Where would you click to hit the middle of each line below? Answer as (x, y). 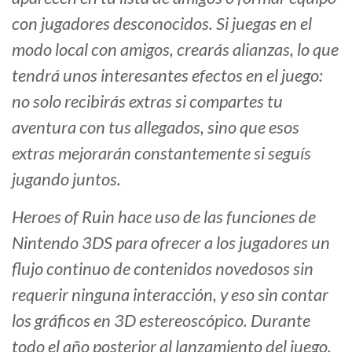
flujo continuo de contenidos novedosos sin (163, 269)
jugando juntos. (66, 179)
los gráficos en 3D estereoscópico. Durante (161, 321)
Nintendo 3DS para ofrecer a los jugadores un (171, 243)
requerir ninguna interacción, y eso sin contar (170, 295)
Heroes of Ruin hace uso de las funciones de (164, 217)
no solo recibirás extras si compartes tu (147, 101)
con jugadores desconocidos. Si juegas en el (162, 24)
